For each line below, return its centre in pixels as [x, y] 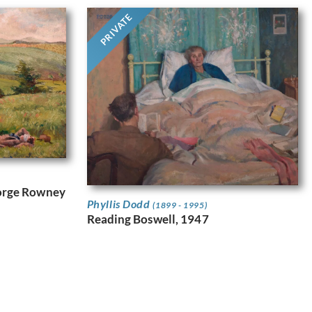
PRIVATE [116, 30]
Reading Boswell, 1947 [148, 219]
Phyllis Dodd [120, 203]
